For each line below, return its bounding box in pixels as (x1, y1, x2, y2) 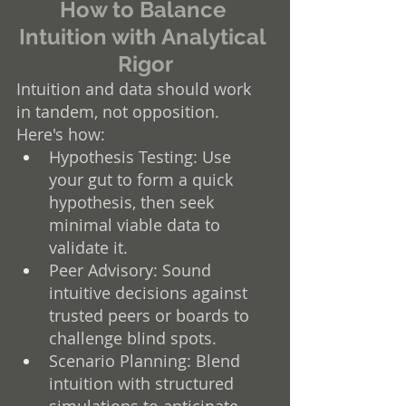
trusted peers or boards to (49, 304, 254, 326)
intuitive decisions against (49, 281, 252, 304)
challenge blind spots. (49, 326, 217, 349)
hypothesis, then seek (49, 190, 218, 213)
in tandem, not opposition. (16, 100, 224, 122)
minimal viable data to (49, 213, 225, 236)
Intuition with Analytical (19, 23, 271, 50)
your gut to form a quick (49, 168, 237, 190)
